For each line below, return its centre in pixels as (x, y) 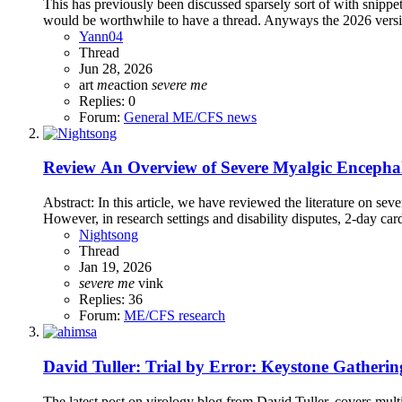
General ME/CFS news (190, 117)
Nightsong (109, 235)
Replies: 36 (111, 300)
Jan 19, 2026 (115, 267)
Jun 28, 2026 (116, 68)
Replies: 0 (107, 100)
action (133, 84)
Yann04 (101, 36)
